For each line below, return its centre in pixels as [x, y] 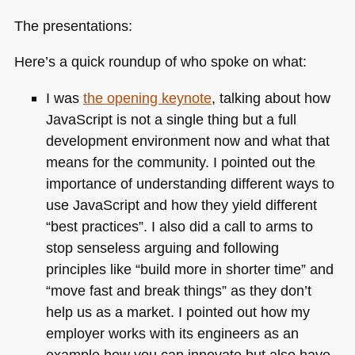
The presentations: [73, 25]
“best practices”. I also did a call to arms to [179, 226]
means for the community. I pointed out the [180, 162]
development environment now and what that [187, 140]
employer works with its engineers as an [172, 333]
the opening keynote [147, 97]
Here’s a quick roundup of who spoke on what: [160, 62]
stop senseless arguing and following [162, 247]
